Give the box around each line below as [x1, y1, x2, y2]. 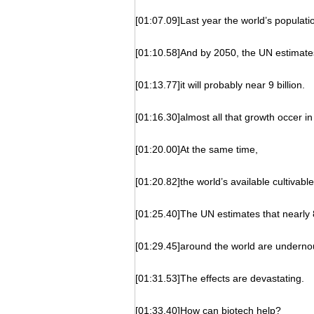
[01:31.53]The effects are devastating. [135, 273, 304, 284]
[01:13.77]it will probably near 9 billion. [135, 79, 305, 90]
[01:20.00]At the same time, [135, 144, 258, 155]
